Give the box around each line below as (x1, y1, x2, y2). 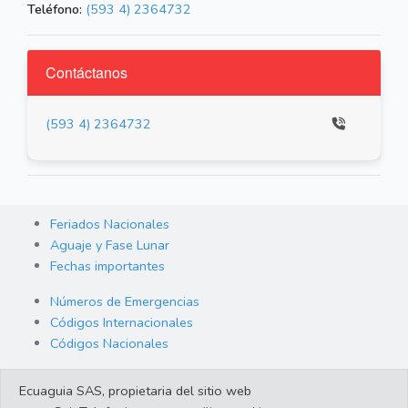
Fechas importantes (50, 257, 165, 276)
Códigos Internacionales (50, 313, 193, 332)
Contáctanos (46, 62, 127, 84)
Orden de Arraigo (50, 370, 153, 389)
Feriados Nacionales (50, 215, 169, 234)
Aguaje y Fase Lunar (50, 236, 169, 255)
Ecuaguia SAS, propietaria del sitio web (19, 382, 251, 400)
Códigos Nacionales (50, 334, 168, 353)
